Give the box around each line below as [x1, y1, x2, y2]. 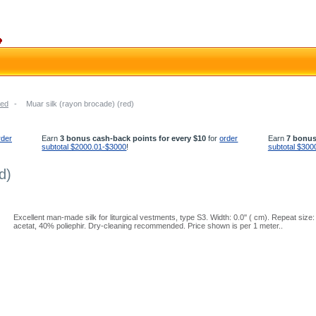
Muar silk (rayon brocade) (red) [26, 99, 134, 108]
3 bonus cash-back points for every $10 [60, 134, 207, 142]
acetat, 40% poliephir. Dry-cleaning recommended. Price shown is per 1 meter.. [13, 221, 283, 230]
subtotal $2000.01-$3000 [42, 142, 127, 151]
